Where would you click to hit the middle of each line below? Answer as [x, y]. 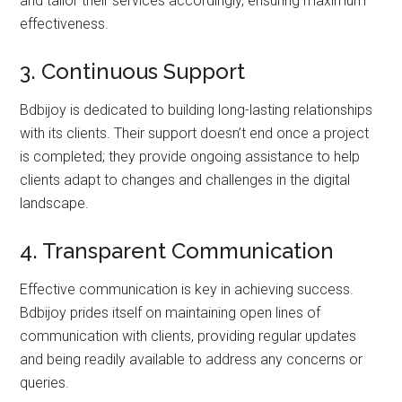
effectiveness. [65, 23]
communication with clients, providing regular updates [188, 336]
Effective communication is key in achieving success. [187, 289]
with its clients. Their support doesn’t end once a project [195, 133]
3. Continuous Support [133, 71]
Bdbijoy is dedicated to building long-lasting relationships [197, 109]
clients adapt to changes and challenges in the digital [185, 179]
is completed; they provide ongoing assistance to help [190, 156]
